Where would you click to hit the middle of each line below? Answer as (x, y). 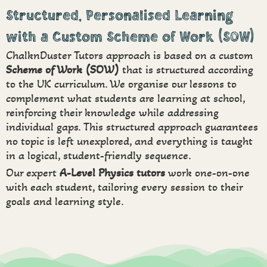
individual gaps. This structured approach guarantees (132, 127)
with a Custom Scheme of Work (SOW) (130, 38)
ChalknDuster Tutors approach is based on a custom (129, 56)
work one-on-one (207, 173)
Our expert (33, 173)
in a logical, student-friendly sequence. (100, 156)
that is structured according (186, 70)
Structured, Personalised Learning (120, 16)
